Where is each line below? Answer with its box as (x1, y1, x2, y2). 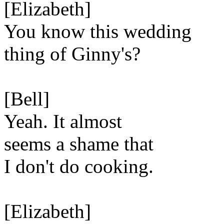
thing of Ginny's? (4, 43, 140, 64)
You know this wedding (4, 20, 191, 42)
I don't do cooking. (4, 155, 153, 177)
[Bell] (4, 88, 49, 109)
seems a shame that (4, 133, 153, 154)
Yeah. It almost (4, 110, 122, 132)
